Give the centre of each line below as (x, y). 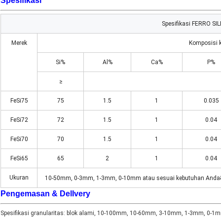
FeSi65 (19, 159)
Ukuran (19, 178)
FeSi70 (19, 139)
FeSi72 (19, 120)
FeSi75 (19, 101)
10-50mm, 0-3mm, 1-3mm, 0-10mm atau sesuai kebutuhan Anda (132, 178)
